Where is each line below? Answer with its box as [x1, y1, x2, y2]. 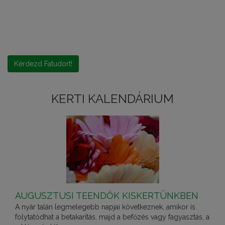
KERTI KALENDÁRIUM [51, 91, 174, 106]
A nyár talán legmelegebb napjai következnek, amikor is [15, 203, 195, 211]
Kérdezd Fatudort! [14, 60, 72, 68]
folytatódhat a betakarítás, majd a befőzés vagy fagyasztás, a [15, 213, 209, 221]
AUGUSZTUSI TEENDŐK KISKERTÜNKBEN [15, 190, 198, 201]
